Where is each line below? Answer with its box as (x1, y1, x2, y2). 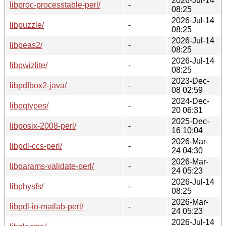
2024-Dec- (172, 96, 209, 105)
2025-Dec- (172, 117, 209, 126)
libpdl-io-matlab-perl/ (10, 202, 83, 211)
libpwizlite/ (10, 61, 47, 70)
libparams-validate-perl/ (10, 161, 94, 171)
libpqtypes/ (10, 101, 48, 110)
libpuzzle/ (10, 20, 44, 29)
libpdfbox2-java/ (10, 81, 67, 90)
